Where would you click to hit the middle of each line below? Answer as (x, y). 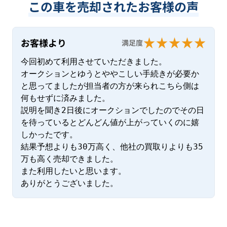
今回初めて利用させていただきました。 (94, 62)
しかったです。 (49, 135)
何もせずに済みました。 (65, 98)
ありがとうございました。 (69, 183)
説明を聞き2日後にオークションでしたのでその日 (112, 110)
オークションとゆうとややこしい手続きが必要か (110, 74)
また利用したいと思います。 (73, 171)
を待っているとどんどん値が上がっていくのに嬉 (110, 123)
